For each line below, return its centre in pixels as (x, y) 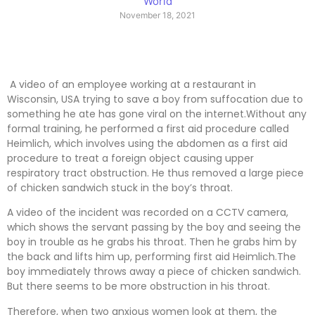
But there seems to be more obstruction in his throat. (139, 287)
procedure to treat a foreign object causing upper (130, 158)
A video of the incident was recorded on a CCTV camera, (148, 213)
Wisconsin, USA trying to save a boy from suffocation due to (155, 99)
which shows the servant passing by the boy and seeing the (154, 227)
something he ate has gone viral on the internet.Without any (157, 114)
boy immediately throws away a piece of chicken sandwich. (154, 272)
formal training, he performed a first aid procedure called (148, 128)
